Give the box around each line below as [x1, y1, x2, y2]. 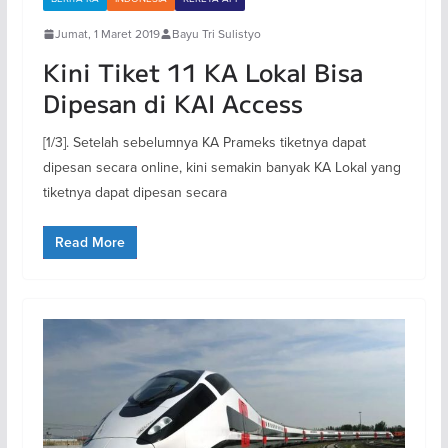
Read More [54, 234, 125, 252]
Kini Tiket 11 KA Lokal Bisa [42, 54, 363, 90]
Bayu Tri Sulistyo [171, 25, 261, 43]
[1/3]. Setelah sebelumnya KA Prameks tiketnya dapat [42, 132, 366, 153]
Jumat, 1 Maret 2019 [54, 25, 160, 43]
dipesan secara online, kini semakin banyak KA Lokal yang [42, 157, 401, 178]
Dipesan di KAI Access [42, 85, 303, 121]
